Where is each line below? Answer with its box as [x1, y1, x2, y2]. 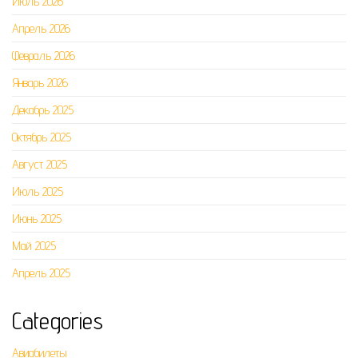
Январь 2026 [12, 75, 68, 91]
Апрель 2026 [12, 21, 70, 37]
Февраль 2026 [12, 48, 75, 64]
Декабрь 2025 [12, 102, 74, 118]
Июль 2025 [12, 184, 63, 200]
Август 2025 [12, 157, 67, 173]
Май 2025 [12, 238, 56, 254]
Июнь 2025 [12, 211, 62, 227]
